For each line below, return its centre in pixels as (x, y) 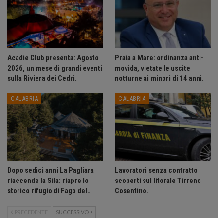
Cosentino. (132, 191)
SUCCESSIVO (73, 212)
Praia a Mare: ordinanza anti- (159, 58)
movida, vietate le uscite (153, 68)
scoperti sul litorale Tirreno (158, 181)
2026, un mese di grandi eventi (55, 68)
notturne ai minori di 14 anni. (159, 79)
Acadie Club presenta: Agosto (53, 58)
